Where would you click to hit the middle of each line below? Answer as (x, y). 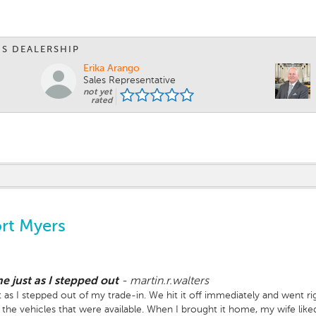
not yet (98, 93)
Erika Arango (111, 69)
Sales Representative (129, 81)
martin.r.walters (169, 282)
